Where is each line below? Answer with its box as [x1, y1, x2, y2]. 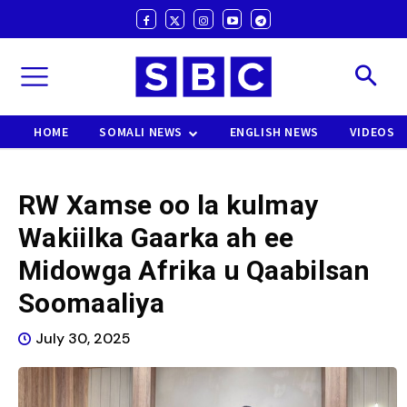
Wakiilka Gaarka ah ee [18, 222, 294, 254]
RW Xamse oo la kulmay [18, 189, 319, 222]
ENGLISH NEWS [229, 124, 319, 141]
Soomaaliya [18, 287, 165, 320]
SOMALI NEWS [99, 124, 184, 141]
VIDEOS [349, 124, 395, 141]
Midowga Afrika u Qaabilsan [18, 254, 371, 287]
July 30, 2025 [35, 329, 131, 349]
